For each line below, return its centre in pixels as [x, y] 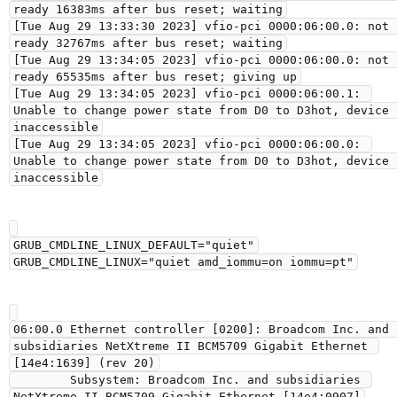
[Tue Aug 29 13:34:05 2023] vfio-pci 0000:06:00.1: [187, 93]
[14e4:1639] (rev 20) [84, 363]
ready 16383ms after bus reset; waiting [148, 9]
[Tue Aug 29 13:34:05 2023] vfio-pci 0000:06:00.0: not [201, 60]
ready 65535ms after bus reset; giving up [155, 77]
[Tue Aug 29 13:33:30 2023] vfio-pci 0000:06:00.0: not [201, 26]
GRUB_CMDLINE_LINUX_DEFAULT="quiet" [134, 245]
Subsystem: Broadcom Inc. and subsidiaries [42, 380]
